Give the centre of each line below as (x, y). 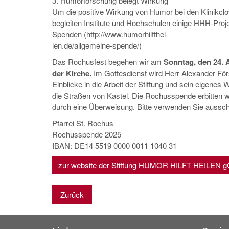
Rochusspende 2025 (87, 134)
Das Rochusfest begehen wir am (108, 61)
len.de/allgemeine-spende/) (97, 45)
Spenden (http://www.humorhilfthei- (110, 34)
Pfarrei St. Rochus (83, 123)
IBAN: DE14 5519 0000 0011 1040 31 (114, 145)
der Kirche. (72, 73)
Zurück (72, 194)
